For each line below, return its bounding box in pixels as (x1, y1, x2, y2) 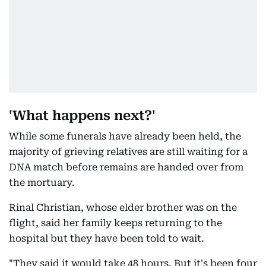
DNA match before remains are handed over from (9, 161, 243, 173)
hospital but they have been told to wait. (9, 233, 204, 244)
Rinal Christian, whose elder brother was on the (9, 202, 237, 213)
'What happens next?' (9, 108, 156, 123)
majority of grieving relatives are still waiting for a (9, 146, 248, 157)
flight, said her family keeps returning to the (9, 217, 222, 229)
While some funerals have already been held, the (9, 131, 241, 142)
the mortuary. (9, 177, 75, 188)
